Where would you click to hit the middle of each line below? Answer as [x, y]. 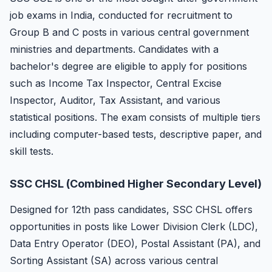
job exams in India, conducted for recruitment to [121, 15]
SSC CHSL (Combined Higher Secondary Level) [136, 184]
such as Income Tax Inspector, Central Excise [116, 83]
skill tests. [32, 151]
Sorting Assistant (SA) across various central [114, 260]
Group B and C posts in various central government [129, 32]
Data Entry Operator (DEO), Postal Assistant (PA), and [135, 243]
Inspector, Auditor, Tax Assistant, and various [115, 100]
